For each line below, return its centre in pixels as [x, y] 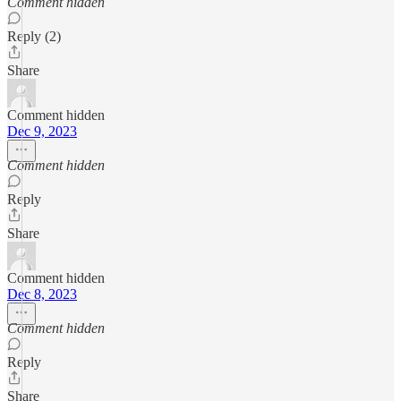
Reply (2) [34, 36]
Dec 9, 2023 [42, 131]
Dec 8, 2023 [42, 294]
